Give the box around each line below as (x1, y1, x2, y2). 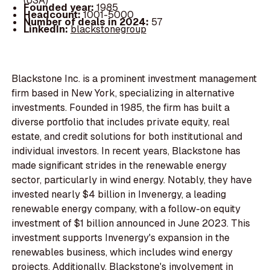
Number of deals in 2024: (23, 15, 151, 28)
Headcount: (23, 8, 83, 21)
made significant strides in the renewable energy (11, 159, 227, 172)
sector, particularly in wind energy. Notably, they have (11, 174, 253, 187)
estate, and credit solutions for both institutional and (11, 130, 243, 143)
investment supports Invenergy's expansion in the (11, 231, 230, 245)
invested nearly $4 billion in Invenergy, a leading (11, 188, 227, 201)
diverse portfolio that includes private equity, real (11, 116, 230, 129)
